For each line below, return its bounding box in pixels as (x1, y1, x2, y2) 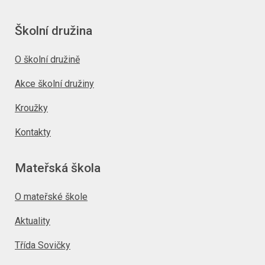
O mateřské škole (15, 191, 88, 202)
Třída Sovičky (15, 240, 70, 251)
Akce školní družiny (15, 78, 94, 89)
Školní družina (15, 24, 92, 38)
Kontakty (15, 127, 51, 138)
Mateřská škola (15, 161, 101, 175)
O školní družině (15, 54, 80, 65)
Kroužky (15, 102, 48, 114)
